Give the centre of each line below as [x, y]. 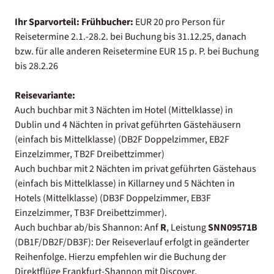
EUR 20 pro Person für [180, 22]
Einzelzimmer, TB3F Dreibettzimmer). [91, 213]
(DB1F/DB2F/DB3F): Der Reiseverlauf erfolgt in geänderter [132, 242]
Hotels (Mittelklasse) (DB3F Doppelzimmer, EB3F [113, 198]
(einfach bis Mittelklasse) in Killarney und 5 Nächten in [125, 183]
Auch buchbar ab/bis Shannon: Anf [87, 227]
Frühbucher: [108, 22]
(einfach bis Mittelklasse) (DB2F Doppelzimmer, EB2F [122, 139]
